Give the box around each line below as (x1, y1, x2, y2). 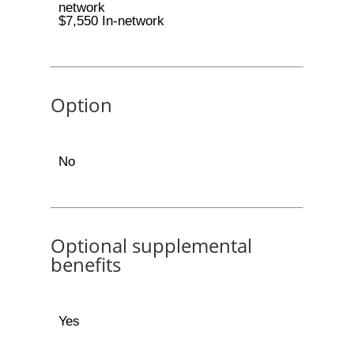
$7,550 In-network (58, 13, 164, 28)
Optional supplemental (51, 232, 252, 258)
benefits (51, 251, 121, 277)
